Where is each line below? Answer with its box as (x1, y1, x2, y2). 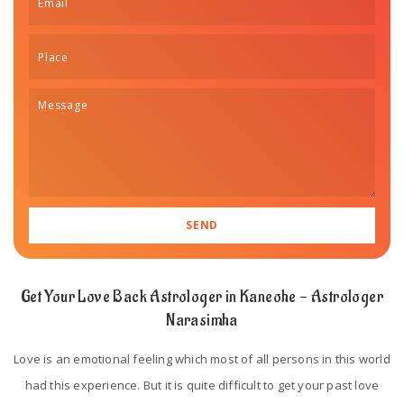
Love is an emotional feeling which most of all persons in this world (14, 351, 390, 367)
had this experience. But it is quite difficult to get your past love (24, 377, 380, 393)
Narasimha (166, 310, 238, 331)
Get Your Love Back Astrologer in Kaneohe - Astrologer (20, 287, 384, 308)
